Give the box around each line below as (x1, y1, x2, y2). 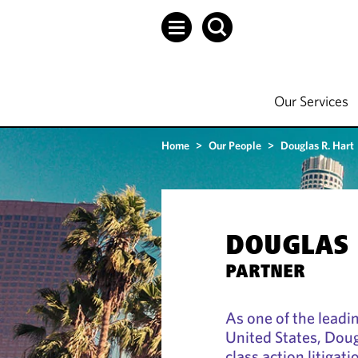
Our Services (274, 92, 348, 110)
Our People (209, 138, 261, 153)
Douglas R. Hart (280, 138, 354, 153)
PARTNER (225, 264, 305, 283)
